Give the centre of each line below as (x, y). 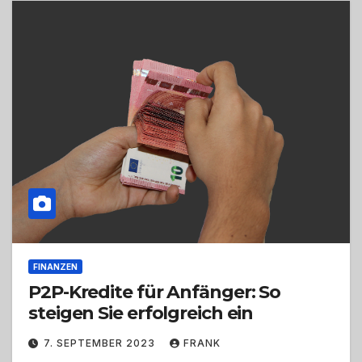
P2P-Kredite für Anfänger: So (155, 293)
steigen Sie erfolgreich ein (141, 314)
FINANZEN (55, 267)
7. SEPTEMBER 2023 (101, 343)
